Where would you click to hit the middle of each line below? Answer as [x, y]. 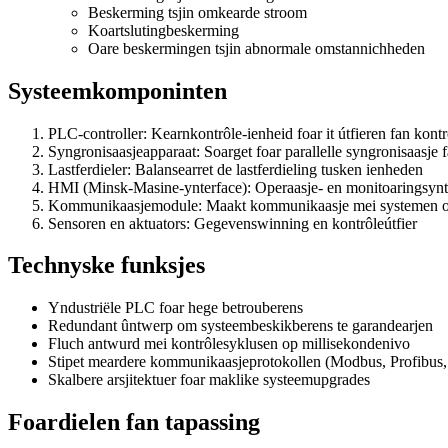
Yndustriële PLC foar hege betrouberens [175, 308]
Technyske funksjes [106, 265]
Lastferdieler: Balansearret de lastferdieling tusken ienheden [235, 169]
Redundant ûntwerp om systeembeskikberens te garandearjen [240, 326]
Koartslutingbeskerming [163, 30]
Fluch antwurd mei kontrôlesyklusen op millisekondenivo [229, 344]
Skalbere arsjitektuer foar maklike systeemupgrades [209, 380]
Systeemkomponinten [117, 90]
